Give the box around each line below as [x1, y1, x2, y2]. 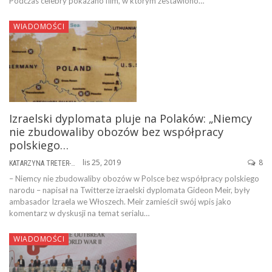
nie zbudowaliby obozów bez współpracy [9, 124, 223, 140]
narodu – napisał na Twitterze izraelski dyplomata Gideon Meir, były [9, 185, 250, 195]
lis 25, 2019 [83, 157, 121, 168]
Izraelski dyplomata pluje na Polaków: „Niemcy [9, 111, 252, 126]
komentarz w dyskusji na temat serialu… [9, 208, 149, 219]
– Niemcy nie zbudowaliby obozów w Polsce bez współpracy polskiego [9, 174, 259, 184]
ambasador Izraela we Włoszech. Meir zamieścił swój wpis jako [9, 197, 231, 207]
